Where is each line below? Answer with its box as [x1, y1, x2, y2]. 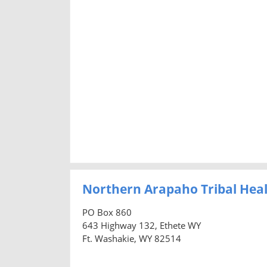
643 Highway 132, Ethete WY [82, 219, 201, 231]
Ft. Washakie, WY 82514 [82, 232, 181, 244]
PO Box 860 [82, 206, 132, 218]
